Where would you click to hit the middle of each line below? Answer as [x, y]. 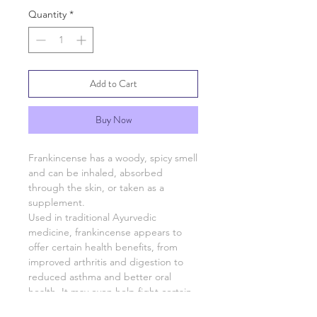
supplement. [57, 203]
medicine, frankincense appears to [105, 232]
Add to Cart [113, 84]
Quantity [47, 15]
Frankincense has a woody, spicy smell [113, 158]
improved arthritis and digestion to [106, 262]
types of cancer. [63, 307]
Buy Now [113, 120]
